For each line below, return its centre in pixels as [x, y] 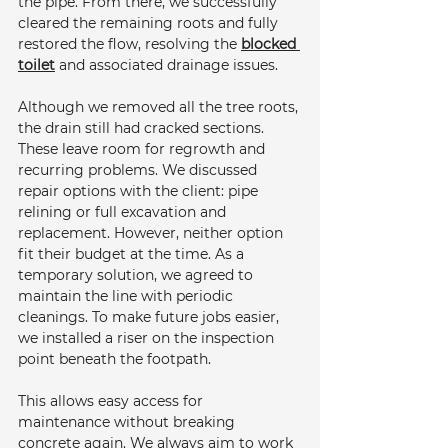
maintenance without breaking [128, 421]
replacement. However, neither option [152, 232]
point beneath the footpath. [116, 358]
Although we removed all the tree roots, [160, 106]
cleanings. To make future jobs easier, [150, 316]
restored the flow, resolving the [129, 43]
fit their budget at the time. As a [133, 253]
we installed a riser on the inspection [148, 337]
